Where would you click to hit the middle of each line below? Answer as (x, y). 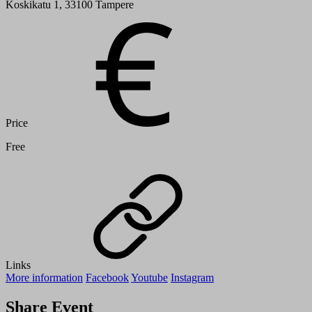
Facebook (107, 278)
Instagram (192, 278)
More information (44, 278)
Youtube (149, 278)
